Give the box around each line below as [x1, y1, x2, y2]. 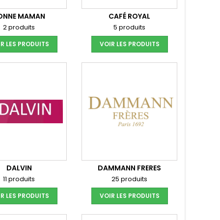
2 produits [3, 23, 35, 32]
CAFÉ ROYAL [109, 11, 150, 21]
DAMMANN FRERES [98, 163, 161, 173]
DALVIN [6, 163, 32, 173]
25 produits [111, 174, 147, 184]
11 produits [3, 174, 35, 184]
